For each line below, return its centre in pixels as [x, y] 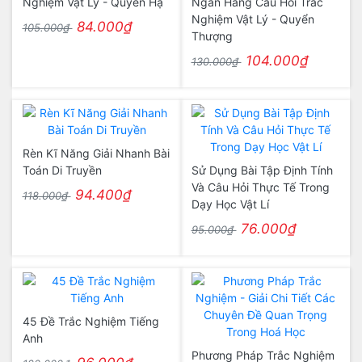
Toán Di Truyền [62, 170]
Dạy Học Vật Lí [230, 204]
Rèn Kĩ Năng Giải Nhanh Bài [96, 153]
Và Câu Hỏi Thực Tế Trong [260, 187]
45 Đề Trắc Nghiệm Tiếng [90, 321]
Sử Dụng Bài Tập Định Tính [262, 170]
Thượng [212, 36]
